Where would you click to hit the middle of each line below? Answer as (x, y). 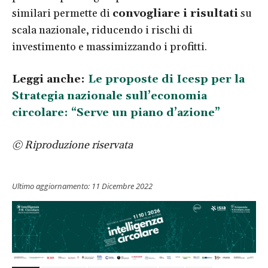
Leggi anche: (50, 79)
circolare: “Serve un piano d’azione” (116, 112)
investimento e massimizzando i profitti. (109, 47)
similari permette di (62, 13)
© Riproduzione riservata (72, 145)
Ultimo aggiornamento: (51, 186)
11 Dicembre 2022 (122, 186)
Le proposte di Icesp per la (166, 79)
